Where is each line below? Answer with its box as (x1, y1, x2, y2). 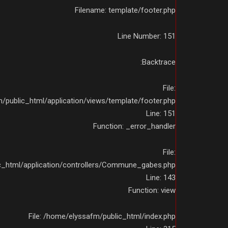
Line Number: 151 (118, 31, 176, 41)
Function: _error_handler (93, 121, 176, 131)
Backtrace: (142, 57, 176, 67)
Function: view (128, 185, 176, 195)
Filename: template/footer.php (75, 5, 176, 15)
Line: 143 (146, 173, 176, 182)
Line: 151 (146, 108, 176, 118)
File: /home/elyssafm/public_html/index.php (28, 211, 176, 221)
